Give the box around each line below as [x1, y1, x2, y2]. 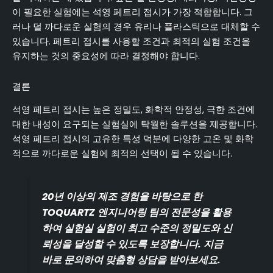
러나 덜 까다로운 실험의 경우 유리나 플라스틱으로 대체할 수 [12, 21, 260, 34]
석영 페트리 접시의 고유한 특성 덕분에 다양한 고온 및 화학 [12, 133, 253, 146]
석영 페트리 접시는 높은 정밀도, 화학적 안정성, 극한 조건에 [12, 104, 255, 116]
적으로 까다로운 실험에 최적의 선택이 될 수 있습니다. [12, 147, 232, 160]
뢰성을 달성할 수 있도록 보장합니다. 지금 [42, 236, 224, 251]
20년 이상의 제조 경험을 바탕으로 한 [42, 189, 203, 204]
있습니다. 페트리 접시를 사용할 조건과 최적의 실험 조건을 [12, 35, 250, 48]
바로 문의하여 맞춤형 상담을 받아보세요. [42, 252, 221, 267]
